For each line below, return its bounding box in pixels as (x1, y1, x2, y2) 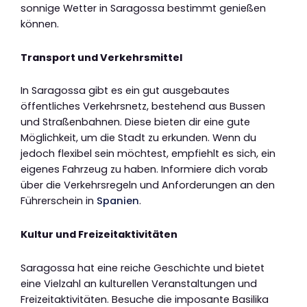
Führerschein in (21, 194, 97, 208)
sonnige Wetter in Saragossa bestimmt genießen (21, 1, 266, 16)
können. (21, 17, 59, 32)
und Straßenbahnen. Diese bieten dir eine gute (21, 115, 250, 130)
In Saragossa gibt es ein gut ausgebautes (21, 84, 230, 98)
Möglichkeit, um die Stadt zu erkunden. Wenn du (21, 131, 256, 145)
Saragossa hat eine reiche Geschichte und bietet (21, 260, 265, 275)
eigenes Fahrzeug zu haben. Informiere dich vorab (21, 162, 268, 177)
